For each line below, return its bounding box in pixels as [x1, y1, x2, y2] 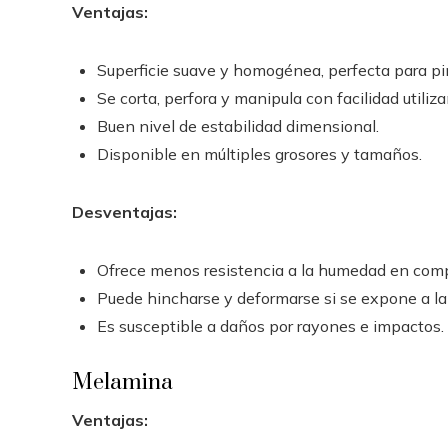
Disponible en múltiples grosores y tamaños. [97, 144, 422, 164]
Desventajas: [72, 202, 177, 222]
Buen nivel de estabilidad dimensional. [97, 116, 379, 136]
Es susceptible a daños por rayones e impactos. [97, 316, 444, 336]
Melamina [72, 369, 173, 396]
